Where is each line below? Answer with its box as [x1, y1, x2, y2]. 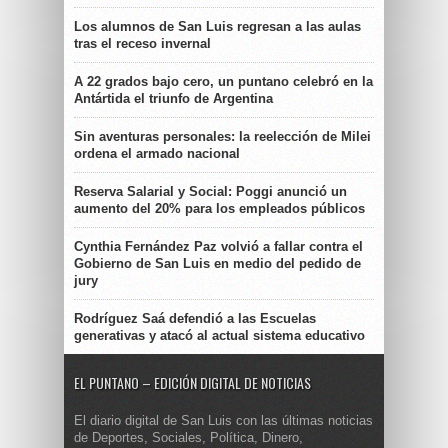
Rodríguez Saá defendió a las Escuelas [74, 311, 316, 327]
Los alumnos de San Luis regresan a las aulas [74, 19, 361, 35]
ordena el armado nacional [74, 146, 240, 162]
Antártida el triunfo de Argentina [74, 91, 273, 107]
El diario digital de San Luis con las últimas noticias [74, 413, 373, 429]
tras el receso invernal [74, 36, 211, 52]
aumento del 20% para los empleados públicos [74, 201, 365, 217]
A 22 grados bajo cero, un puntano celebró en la [74, 74, 373, 90]
